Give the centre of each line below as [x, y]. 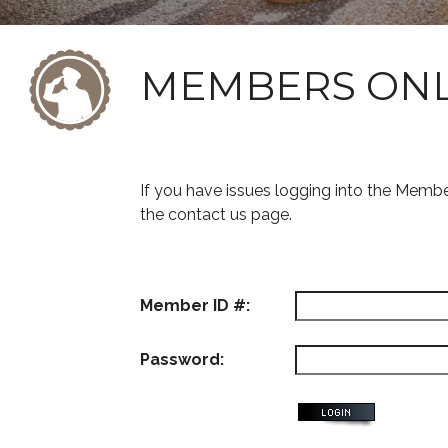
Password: [182, 359]
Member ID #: [195, 305]
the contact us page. [216, 214]
